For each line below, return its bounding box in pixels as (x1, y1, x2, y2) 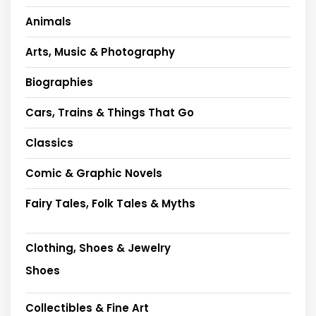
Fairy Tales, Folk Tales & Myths (25, 195, 195, 211)
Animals (25, 13, 71, 29)
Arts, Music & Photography (25, 44, 175, 59)
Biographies (25, 74, 93, 90)
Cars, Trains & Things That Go (25, 104, 194, 120)
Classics (25, 135, 73, 150)
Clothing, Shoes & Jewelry (25, 240, 171, 255)
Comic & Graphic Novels (25, 165, 162, 181)
